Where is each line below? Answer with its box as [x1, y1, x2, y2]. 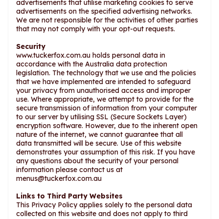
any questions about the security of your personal [16, 156, 178, 165]
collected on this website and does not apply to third [16, 209, 188, 218]
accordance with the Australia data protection [16, 60, 167, 68]
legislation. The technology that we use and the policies [16, 68, 196, 77]
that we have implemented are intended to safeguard [16, 77, 191, 86]
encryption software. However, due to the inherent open [16, 121, 197, 130]
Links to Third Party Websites [16, 192, 123, 200]
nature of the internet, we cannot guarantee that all [16, 130, 183, 139]
